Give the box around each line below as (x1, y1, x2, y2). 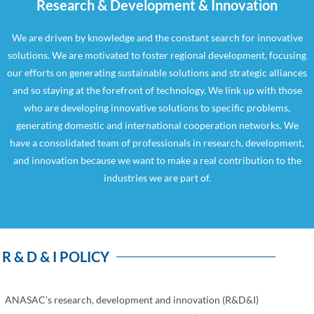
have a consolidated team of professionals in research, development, (10, 137, 304, 149)
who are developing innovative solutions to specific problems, (24, 102, 290, 114)
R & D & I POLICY (2, 248, 109, 266)
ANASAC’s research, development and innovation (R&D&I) (4, 294, 259, 306)
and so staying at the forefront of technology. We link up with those (12, 84, 302, 97)
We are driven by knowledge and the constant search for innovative (11, 32, 303, 44)
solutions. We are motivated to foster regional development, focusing (8, 49, 306, 62)
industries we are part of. (103, 172, 211, 184)
